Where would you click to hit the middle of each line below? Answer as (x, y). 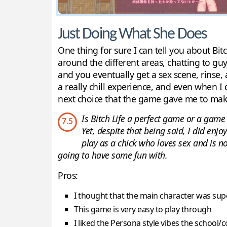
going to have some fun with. (112, 155)
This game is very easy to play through (143, 209)
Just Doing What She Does (132, 34)
